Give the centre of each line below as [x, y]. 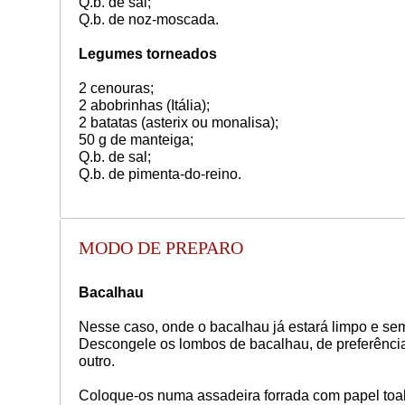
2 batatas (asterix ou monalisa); [180, 122]
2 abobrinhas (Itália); [144, 105]
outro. [96, 361]
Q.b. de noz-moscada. [148, 19]
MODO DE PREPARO [160, 247]
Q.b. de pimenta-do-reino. [160, 174]
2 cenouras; [116, 88]
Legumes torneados [147, 53]
